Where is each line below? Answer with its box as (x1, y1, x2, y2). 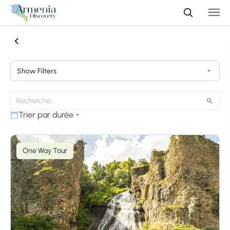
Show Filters (17, 66, 56, 75)
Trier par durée (18, 110, 73, 120)
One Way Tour (23, 146, 67, 155)
